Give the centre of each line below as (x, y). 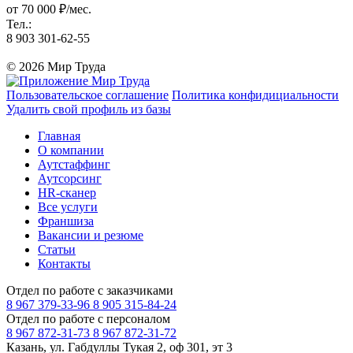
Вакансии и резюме (91, 235)
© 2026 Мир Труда (56, 66)
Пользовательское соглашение (87, 95)
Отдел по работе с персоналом (88, 318)
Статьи (57, 249)
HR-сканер (67, 192)
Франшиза (66, 221)
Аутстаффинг (74, 164)
